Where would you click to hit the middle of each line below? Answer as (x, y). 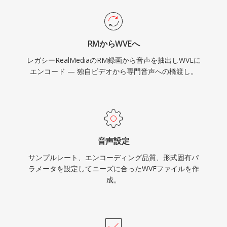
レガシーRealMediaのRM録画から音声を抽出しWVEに (113, 60)
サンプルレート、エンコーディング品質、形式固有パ (113, 157)
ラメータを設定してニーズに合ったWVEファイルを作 (113, 168)
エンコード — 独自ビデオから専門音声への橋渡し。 (113, 71)
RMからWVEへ (113, 44)
